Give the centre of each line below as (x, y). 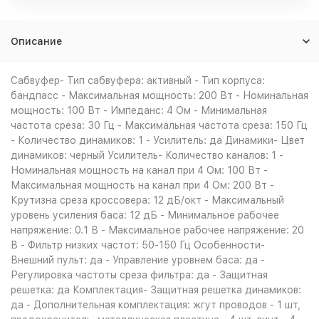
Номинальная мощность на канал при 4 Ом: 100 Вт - (139, 170)
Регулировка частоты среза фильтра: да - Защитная (139, 275)
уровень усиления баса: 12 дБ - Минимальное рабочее (145, 215)
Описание (36, 41)
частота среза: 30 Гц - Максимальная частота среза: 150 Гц (159, 125)
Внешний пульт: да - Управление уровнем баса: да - (138, 260)
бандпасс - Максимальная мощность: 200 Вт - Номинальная (159, 95)
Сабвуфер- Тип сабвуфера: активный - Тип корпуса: (138, 80)
